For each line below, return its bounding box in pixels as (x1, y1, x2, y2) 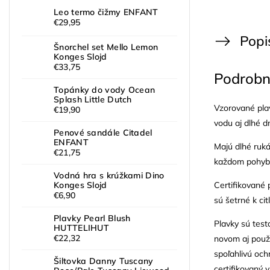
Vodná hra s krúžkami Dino (54, 170, 165, 181)
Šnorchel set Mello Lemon (54, 42, 159, 53)
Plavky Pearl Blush (54, 213, 131, 224)
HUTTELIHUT (54, 222, 110, 234)
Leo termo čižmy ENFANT (54, 7, 159, 18)
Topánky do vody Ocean (54, 84, 155, 96)
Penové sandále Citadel (54, 127, 152, 139)
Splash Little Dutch (54, 94, 132, 105)
